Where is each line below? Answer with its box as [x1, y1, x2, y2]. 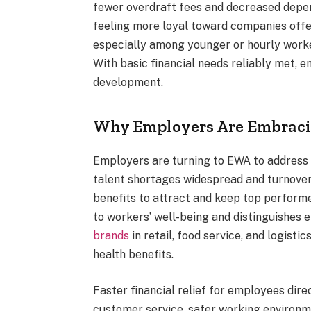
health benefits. [93, 248, 174, 262]
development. [93, 75, 164, 89]
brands [93, 229, 130, 243]
